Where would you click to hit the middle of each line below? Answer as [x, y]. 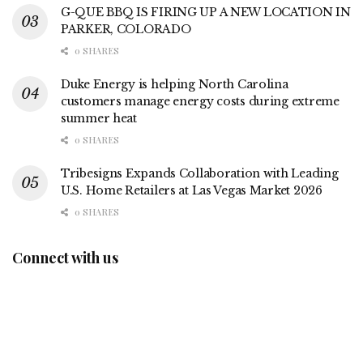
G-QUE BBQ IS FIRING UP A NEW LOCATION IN [206, 12]
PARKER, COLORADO [126, 29]
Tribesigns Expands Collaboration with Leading [200, 173]
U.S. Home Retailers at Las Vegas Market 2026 [192, 190]
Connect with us [65, 257]
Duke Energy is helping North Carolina [175, 84]
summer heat [99, 118]
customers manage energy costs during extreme [200, 101]
